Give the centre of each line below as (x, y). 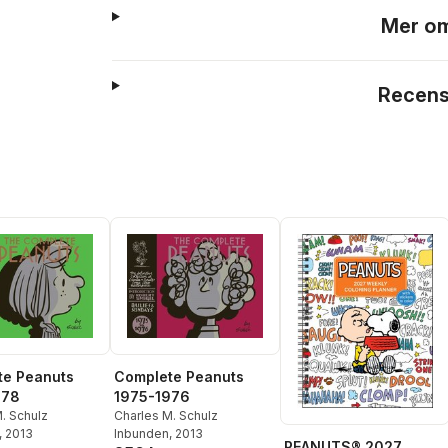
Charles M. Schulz (166, 416)
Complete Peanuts (179, 377)
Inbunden (141, 434)
